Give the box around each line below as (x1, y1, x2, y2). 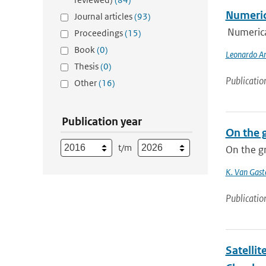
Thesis (74, 61, 100, 72)
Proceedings (74, 27, 125, 39)
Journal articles (74, 11, 134, 22)
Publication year (62, 115, 142, 128)
